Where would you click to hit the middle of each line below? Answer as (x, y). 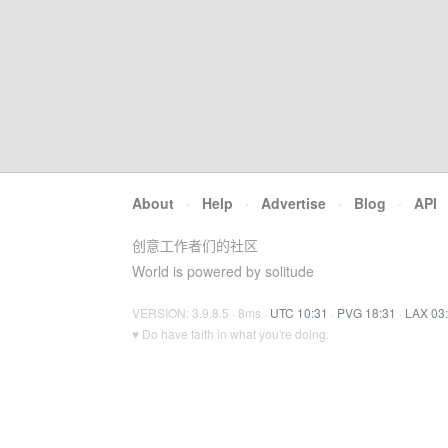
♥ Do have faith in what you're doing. (230, 333)
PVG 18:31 (366, 312)
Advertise (293, 203)
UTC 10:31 (299, 312)
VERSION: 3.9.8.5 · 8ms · (201, 312)
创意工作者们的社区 (195, 245)
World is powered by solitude (223, 271)
